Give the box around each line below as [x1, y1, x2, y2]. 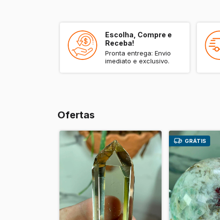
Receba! [105, 38, 134, 47]
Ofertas [57, 109, 95, 121]
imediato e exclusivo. [105, 56, 169, 65]
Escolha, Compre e [105, 30, 172, 39]
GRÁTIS [184, 137, 206, 144]
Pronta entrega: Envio [105, 49, 171, 57]
